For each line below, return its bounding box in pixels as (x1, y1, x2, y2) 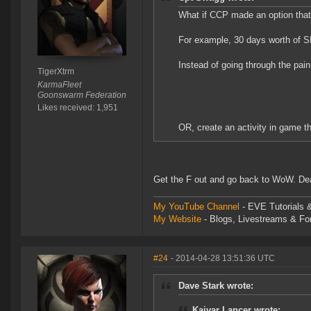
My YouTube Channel (153, 201, 239, 212)
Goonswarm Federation (37, 90, 126, 101)
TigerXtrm (37, 67, 74, 77)
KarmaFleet (37, 80, 81, 90)
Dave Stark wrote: (178, 280, 253, 292)
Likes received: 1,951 (37, 103, 118, 113)
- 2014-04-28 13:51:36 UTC (171, 253, 275, 264)
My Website (153, 214, 201, 225)
